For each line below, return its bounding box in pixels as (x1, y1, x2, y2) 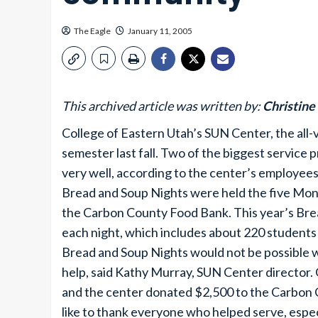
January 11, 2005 (128, 26, 192, 36)
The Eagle (74, 26, 111, 36)
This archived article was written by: (62, 98, 263, 114)
